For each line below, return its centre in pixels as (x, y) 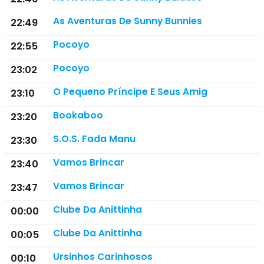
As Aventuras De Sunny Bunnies (127, 21)
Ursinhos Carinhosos (103, 257)
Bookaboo (78, 115)
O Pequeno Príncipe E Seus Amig (130, 92)
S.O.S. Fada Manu (94, 139)
